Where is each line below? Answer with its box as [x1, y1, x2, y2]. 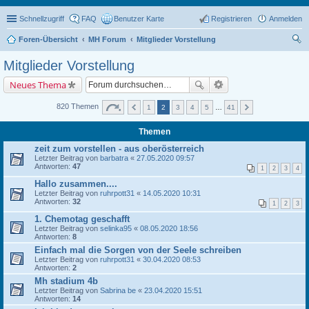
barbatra [100, 154, 128, 162]
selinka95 [100, 224, 132, 232]
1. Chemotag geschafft [34, 214, 130, 224]
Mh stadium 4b [34, 276, 98, 286]
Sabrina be [100, 286, 136, 295]
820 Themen [56, 102, 101, 111]
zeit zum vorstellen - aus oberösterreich [34, 143, 204, 154]
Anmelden [269, 14, 302, 23]
